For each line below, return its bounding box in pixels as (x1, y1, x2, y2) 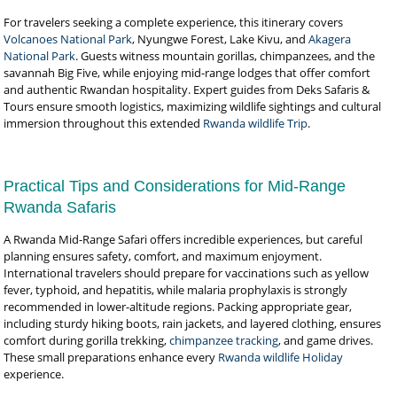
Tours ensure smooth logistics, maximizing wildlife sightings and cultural (4, 98, 382, 114)
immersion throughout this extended (4, 115, 204, 131)
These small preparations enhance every (4, 349, 219, 365)
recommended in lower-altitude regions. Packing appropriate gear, (4, 299, 353, 315)
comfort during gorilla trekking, (4, 332, 170, 348)
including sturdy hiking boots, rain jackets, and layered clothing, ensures (4, 315, 382, 331)
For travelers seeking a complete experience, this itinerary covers (4, 14, 344, 30)
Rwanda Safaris (4, 198, 117, 216)
